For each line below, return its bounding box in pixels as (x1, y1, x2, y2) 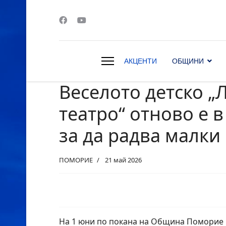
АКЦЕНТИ (124, 57, 157, 65)
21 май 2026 (105, 155, 142, 164)
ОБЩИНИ (172, 57, 204, 65)
